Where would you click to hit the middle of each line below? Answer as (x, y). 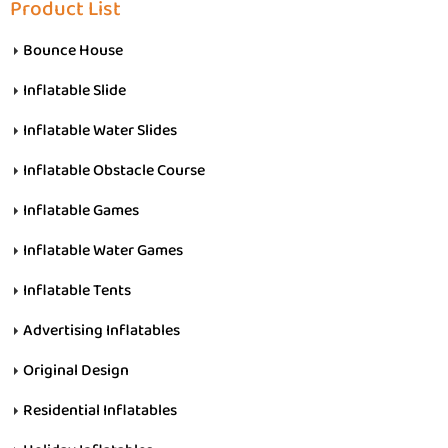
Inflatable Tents (77, 290)
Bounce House (73, 50)
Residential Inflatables (100, 410)
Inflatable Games (81, 210)
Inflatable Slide (74, 90)
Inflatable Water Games (103, 250)
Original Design (76, 370)
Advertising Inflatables (101, 330)
